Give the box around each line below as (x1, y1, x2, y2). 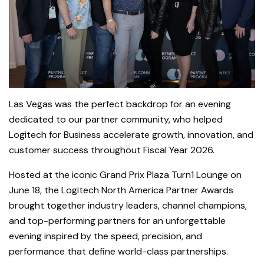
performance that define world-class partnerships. (9, 245, 228, 258)
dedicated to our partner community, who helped (9, 113, 223, 126)
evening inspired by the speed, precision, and (9, 230, 202, 243)
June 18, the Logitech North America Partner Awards (9, 184, 233, 197)
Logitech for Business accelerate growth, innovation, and (9, 128, 253, 141)
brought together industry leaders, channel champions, (9, 199, 247, 212)
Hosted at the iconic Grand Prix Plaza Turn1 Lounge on (9, 169, 242, 181)
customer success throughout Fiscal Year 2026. (9, 144, 214, 157)
